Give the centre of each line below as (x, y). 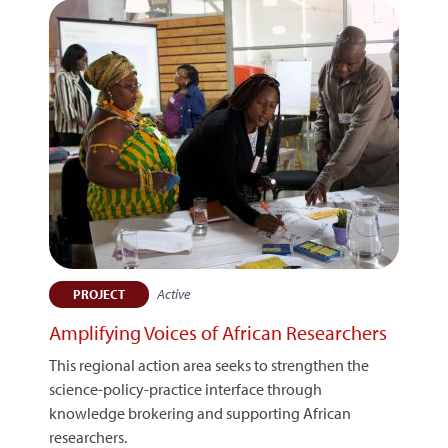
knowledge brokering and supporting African (200, 413)
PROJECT (99, 294)
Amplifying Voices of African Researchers (218, 332)
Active (173, 294)
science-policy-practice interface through (185, 389)
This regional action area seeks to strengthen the (209, 365)
